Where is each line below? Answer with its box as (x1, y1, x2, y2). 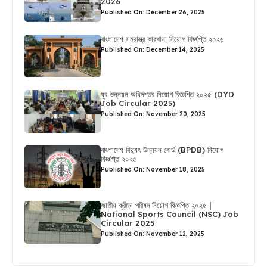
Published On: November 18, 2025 (101, 165, 206, 173)
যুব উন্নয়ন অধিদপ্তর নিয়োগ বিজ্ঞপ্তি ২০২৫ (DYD (101, 89, 235, 99)
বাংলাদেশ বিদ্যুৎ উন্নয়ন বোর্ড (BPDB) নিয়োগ (101, 144, 224, 154)
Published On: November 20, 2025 (101, 110, 206, 118)
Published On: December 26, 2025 (101, 8, 206, 16)
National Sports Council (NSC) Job (101, 209, 239, 219)
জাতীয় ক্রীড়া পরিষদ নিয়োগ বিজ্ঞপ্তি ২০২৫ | (101, 200, 212, 210)
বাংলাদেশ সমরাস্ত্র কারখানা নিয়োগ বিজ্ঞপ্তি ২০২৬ (101, 33, 224, 44)
